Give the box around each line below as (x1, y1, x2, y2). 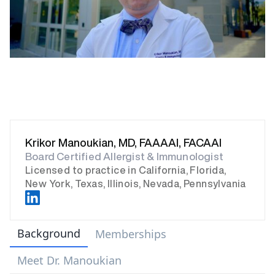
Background (17, 226, 80, 241)
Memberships (95, 227, 166, 241)
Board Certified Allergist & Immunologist (25, 151, 223, 161)
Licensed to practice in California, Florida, (25, 165, 227, 175)
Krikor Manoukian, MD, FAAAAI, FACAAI (25, 137, 222, 148)
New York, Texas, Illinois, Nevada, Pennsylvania (25, 179, 246, 188)
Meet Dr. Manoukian (17, 253, 122, 268)
